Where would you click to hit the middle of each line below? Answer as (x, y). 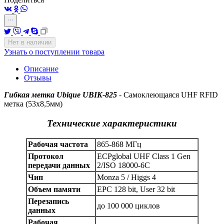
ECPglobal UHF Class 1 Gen (143, 156)
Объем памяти (54, 189)
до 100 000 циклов (128, 206)
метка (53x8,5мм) (33, 103)
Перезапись (48, 201)
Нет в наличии (30, 42)
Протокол (45, 156)
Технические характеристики (112, 123)
